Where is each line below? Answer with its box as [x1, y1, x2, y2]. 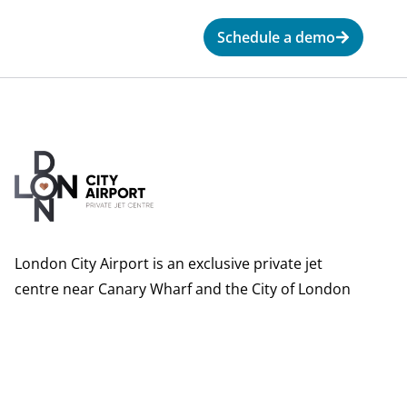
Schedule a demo [217, 27, 335, 47]
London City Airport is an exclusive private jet [14, 253, 323, 274]
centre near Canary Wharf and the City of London [14, 279, 351, 300]
